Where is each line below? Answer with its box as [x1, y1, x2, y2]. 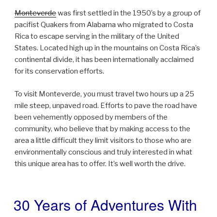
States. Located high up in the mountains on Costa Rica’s [15, 44, 200, 53]
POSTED [15, 196, 46, 203]
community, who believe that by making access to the [15, 124, 190, 133]
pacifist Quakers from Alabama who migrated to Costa [15, 20, 193, 30]
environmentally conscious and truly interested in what [15, 147, 192, 156]
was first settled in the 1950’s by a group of [56, 9, 201, 18]
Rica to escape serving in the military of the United [15, 32, 179, 41]
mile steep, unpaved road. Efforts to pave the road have [15, 101, 197, 110]
